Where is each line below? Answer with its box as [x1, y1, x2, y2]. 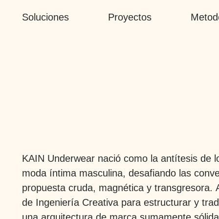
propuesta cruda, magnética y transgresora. [22, 182, 216, 193]
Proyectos [108, 12, 152, 22]
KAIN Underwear [22, 153, 95, 164]
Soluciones [22, 12, 69, 22]
